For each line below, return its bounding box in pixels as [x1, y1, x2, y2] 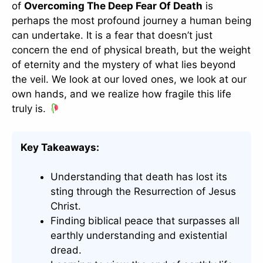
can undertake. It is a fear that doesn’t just [12, 29, 213, 42]
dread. [50, 244, 82, 257]
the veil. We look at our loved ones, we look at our [12, 73, 247, 86]
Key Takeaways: [21, 141, 99, 153]
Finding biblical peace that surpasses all [50, 215, 240, 227]
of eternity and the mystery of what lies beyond [12, 59, 236, 71]
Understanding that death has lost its [50, 171, 227, 183]
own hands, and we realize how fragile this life [12, 88, 231, 100]
